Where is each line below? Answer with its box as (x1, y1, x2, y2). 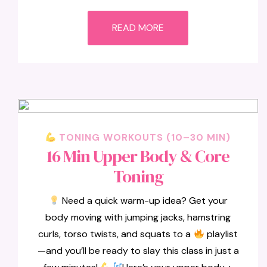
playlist (204, 228, 238, 240)
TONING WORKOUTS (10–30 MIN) (56, 131, 231, 144)
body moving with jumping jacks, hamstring (45, 211, 231, 223)
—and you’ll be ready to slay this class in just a (37, 244, 239, 257)
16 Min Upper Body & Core (46, 144, 230, 168)
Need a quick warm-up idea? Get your (59, 194, 228, 207)
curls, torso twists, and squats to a (38, 228, 194, 240)
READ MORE (112, 21, 164, 34)
